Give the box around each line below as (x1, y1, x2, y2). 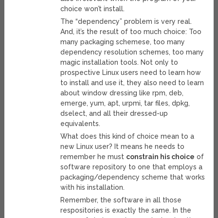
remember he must (60, 153, 127, 161)
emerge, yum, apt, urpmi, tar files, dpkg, (60, 99, 190, 108)
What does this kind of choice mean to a (60, 132, 195, 141)
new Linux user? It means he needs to (60, 143, 185, 151)
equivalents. (60, 120, 101, 128)
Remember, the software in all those (60, 196, 182, 204)
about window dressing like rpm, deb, (60, 89, 184, 97)
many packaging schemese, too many (60, 38, 185, 46)
